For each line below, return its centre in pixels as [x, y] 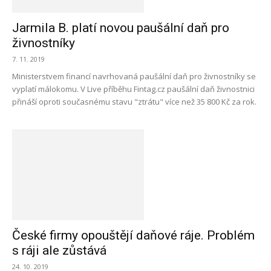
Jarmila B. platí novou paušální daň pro [121, 28]
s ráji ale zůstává [59, 250]
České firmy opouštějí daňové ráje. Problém [133, 235]
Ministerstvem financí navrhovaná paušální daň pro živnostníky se [134, 76]
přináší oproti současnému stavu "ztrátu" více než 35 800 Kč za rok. [134, 102]
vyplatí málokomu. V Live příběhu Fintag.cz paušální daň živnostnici [133, 89]
